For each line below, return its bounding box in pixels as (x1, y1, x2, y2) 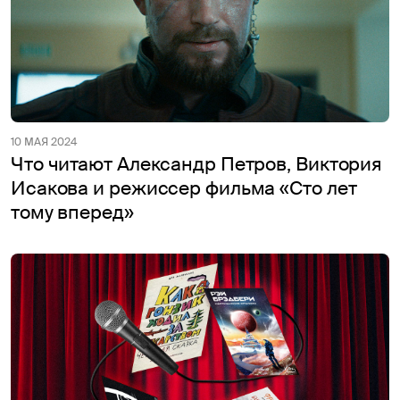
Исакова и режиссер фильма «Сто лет (11, 176, 357, 202)
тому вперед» (11, 200, 134, 226)
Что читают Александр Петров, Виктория (11, 152, 383, 178)
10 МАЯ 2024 (11, 135, 77, 150)
